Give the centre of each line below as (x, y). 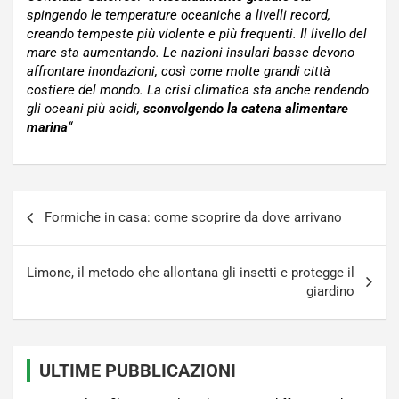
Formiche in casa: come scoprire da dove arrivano (193, 218)
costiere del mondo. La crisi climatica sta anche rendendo (198, 90)
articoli (46, 232)
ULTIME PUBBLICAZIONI (138, 371)
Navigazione (73, 204)
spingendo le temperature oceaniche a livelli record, (179, 16)
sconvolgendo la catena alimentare (246, 109)
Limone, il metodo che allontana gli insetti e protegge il (191, 273)
